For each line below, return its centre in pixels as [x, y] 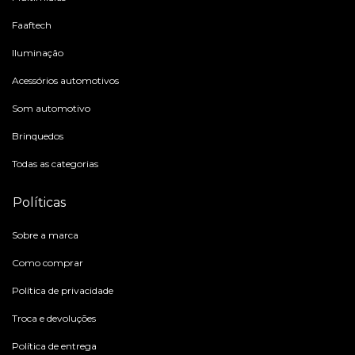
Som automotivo [51, 109]
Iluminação [38, 53]
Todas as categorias [55, 164]
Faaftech [32, 25]
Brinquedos [38, 136]
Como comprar [48, 263]
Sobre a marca [45, 235]
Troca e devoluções [54, 319]
